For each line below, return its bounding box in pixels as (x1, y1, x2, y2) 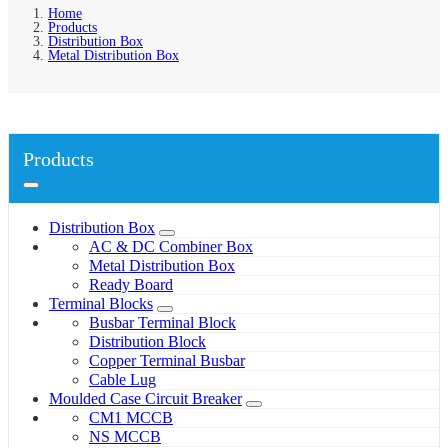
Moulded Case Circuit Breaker (49, 389, 242, 407)
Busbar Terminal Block (89, 313, 236, 331)
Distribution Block (89, 332, 206, 350)
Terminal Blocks (49, 294, 153, 312)
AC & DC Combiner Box (89, 237, 253, 255)
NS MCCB (89, 427, 161, 445)
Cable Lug (89, 370, 156, 388)
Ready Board (89, 275, 173, 293)
